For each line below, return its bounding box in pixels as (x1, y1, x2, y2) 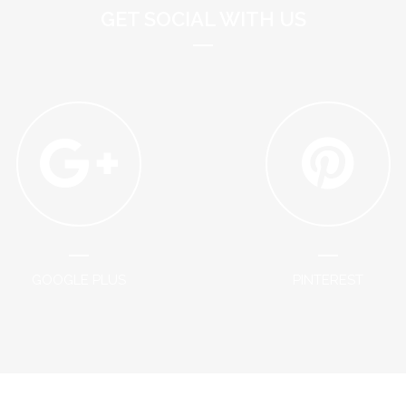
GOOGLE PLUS (31, 272, 126, 289)
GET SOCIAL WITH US (100, 7, 306, 32)
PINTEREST (292, 272, 363, 289)
